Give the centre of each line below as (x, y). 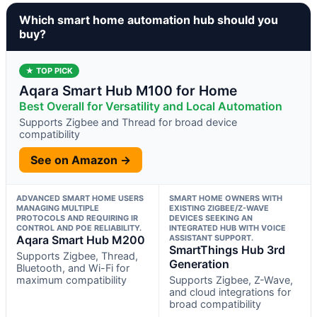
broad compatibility (215, 304)
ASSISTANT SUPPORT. (211, 237)
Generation (199, 264)
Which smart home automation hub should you (149, 19)
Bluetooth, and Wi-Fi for (73, 267)
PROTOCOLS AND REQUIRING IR (77, 218)
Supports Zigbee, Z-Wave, (231, 279)
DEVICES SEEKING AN (211, 218)
